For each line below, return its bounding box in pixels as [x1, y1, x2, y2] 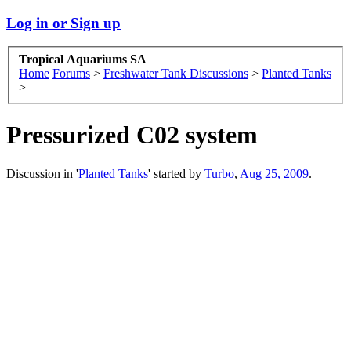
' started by [148, 166, 204, 180]
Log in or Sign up [6, 14, 121, 31]
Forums [52, 67, 90, 81]
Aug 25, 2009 [240, 166, 309, 180]
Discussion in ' [6, 166, 78, 180]
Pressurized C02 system [6, 121, 258, 150]
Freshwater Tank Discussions [103, 67, 248, 81]
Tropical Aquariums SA [19, 52, 147, 67]
